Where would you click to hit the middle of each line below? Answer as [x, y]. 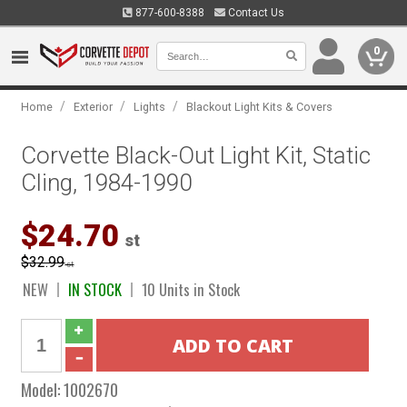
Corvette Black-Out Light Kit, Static [196, 155]
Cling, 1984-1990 [107, 183]
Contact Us [255, 13]
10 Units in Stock [191, 289]
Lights [150, 107]
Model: [43, 389]
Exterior [94, 107]
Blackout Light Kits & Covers [260, 107]
